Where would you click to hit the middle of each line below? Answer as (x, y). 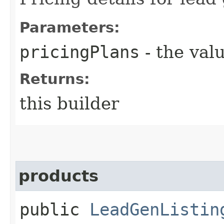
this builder (69, 103)
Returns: (55, 79)
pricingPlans (79, 52)
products (58, 176)
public (54, 209)
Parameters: (70, 27)
